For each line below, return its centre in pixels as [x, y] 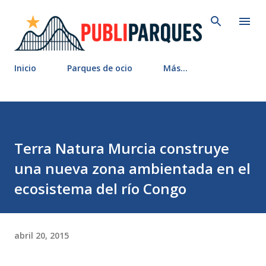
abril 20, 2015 [42, 235]
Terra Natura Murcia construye [122, 148]
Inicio [25, 68]
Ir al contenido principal [133, 15]
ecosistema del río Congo [100, 189]
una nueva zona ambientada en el [132, 169]
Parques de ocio [100, 68]
